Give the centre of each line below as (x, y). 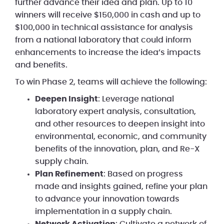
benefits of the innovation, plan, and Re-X (117, 149)
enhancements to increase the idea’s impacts (108, 52)
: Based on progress (143, 174)
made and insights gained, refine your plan (121, 186)
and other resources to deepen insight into (120, 124)
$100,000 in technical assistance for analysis (104, 27)
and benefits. (41, 65)
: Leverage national (136, 99)
